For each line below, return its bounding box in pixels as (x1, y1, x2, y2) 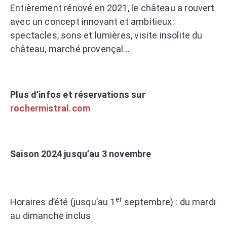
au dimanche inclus (10, 210, 91, 221)
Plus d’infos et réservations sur (10, 89, 145, 100)
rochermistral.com (10, 102, 91, 113)
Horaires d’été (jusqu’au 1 (10, 196, 116, 207)
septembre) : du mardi (122, 196, 216, 207)
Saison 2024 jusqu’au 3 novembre (10, 148, 152, 159)
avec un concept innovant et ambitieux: (10, 16, 174, 27)
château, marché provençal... (10, 43, 130, 54)
